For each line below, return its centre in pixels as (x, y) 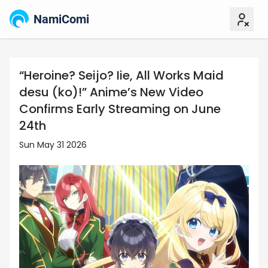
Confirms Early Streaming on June (120, 109)
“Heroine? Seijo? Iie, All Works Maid (121, 75)
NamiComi (61, 19)
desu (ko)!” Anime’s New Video (111, 92)
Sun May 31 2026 (53, 145)
